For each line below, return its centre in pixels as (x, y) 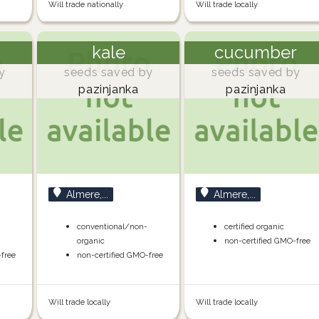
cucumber (256, 53)
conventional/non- (113, 227)
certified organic (255, 227)
